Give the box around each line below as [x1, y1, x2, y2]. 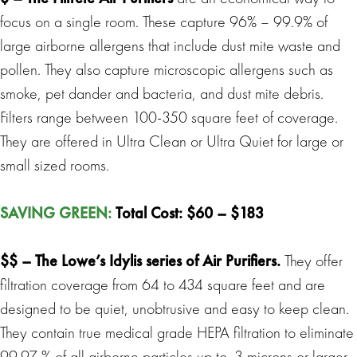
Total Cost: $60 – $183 [112, 202, 264, 223]
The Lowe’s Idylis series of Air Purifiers [35, 249, 277, 271]
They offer [280, 249, 343, 271]
